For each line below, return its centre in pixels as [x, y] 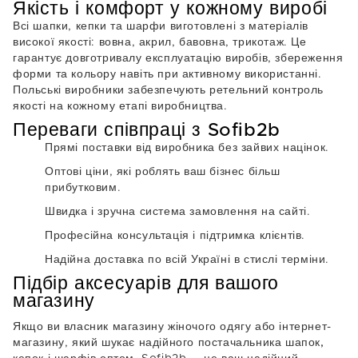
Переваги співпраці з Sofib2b [147, 131]
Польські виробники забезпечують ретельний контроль [168, 90]
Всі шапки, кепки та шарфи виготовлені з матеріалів [161, 26]
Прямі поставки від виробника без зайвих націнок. [187, 148]
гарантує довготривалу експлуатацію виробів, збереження [178, 58]
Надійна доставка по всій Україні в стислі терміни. [187, 260]
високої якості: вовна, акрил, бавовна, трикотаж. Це [160, 42]
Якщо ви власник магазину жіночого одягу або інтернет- [172, 327]
